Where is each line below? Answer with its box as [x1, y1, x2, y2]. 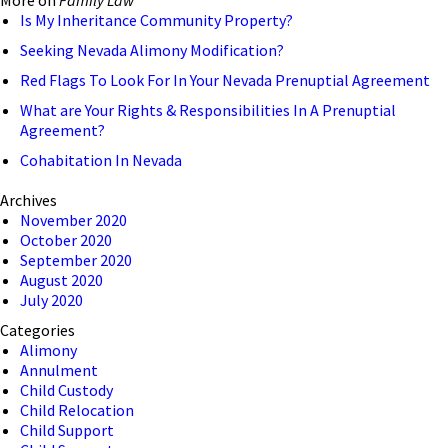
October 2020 [20, 229, 112, 250]
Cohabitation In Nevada [20, 149, 182, 170]
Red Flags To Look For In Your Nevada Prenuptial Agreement [20, 69, 430, 90]
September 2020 [20, 249, 132, 270]
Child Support [20, 419, 114, 440]
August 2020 [20, 269, 103, 290]
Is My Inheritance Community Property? [20, 9, 293, 30]
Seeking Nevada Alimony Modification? [20, 39, 284, 60]
